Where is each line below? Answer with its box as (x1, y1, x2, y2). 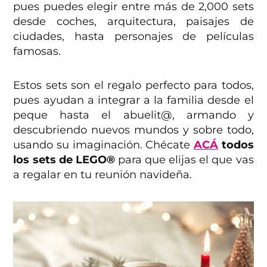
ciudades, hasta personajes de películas (13, 30, 254, 44)
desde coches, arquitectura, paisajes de (13, 15, 254, 29)
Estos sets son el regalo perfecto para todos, (13, 79, 254, 92)
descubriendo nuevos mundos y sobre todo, (13, 123, 254, 137)
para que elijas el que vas (117, 153, 254, 167)
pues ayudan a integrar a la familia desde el (13, 94, 254, 107)
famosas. (13, 45, 61, 58)
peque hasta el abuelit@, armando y (13, 108, 254, 122)
